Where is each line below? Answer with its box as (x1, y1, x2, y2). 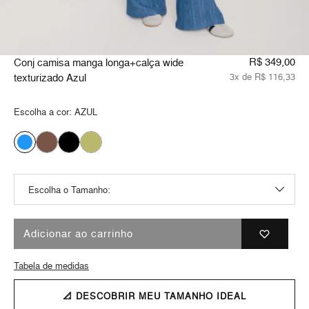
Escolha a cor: (14, 106, 74, 119)
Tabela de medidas (14, 259, 89, 272)
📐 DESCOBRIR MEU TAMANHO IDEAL (63, 290, 246, 303)
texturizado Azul (14, 70, 86, 86)
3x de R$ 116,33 (230, 70, 295, 83)
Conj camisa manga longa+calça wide (14, 55, 183, 70)
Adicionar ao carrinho (23, 226, 133, 241)
